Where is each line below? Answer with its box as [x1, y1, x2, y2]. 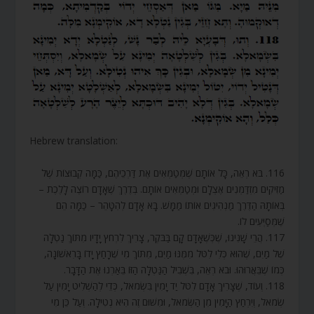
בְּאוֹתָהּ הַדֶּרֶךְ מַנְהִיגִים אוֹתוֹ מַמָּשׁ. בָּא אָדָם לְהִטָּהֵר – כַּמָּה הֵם [55, 198, 285, 212]
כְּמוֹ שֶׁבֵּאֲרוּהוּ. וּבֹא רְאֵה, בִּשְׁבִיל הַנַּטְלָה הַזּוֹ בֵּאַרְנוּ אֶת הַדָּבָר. [63, 262, 285, 276]
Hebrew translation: [29, 134, 118, 148]
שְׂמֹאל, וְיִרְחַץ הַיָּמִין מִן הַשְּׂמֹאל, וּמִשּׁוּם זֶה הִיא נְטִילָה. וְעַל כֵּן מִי [50, 294, 285, 308]
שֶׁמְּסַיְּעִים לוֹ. [237, 214, 285, 228]
